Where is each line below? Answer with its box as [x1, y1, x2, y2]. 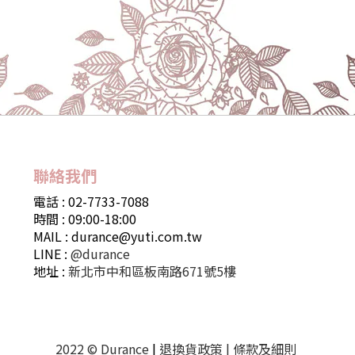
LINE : [33, 244, 71, 263]
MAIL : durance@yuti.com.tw [33, 227, 202, 246]
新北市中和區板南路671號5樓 [68, 261, 236, 281]
